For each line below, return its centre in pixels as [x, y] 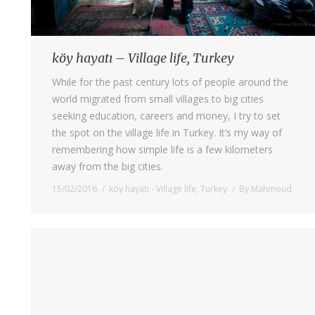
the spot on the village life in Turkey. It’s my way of [167, 132]
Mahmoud [271, 188]
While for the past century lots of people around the [170, 82]
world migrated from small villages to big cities [158, 98]
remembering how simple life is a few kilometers [162, 149]
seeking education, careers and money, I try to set [166, 115]
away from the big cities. [108, 166]
